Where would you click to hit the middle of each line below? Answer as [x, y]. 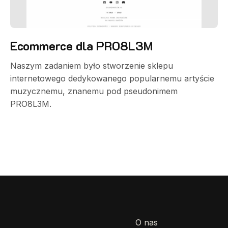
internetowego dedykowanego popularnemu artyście [112, 78]
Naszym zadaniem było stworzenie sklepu [92, 66]
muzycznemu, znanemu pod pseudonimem [94, 91]
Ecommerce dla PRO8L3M [81, 46]
